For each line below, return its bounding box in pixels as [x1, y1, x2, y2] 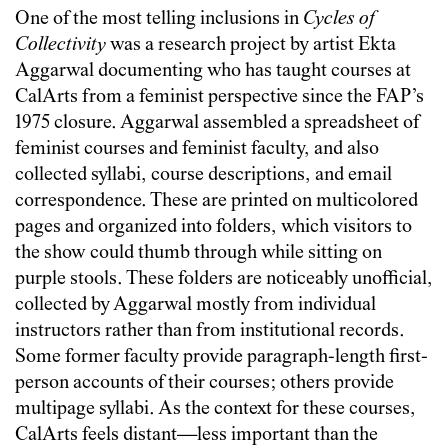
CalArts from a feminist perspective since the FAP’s [15, 86, 424, 108]
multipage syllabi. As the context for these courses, [15, 398, 416, 420]
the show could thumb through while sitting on [15, 242, 382, 264]
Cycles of [303, 8, 375, 30]
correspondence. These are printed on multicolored [15, 190, 418, 212]
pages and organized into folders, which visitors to [15, 216, 412, 238]
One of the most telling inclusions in [15, 8, 303, 30]
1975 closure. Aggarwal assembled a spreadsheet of [15, 112, 419, 134]
